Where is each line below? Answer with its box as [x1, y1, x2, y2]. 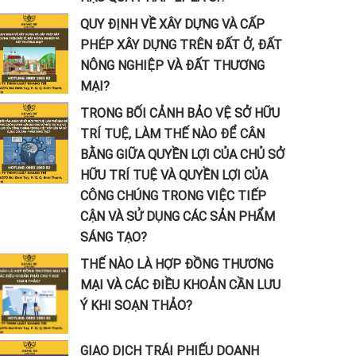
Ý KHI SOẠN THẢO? [79, 297, 192, 313]
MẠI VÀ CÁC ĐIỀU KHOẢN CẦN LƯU [79, 277, 281, 292]
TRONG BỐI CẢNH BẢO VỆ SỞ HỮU [79, 105, 280, 121]
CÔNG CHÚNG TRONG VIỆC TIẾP [79, 188, 266, 203]
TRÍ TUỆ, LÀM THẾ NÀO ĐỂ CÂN [79, 126, 265, 141]
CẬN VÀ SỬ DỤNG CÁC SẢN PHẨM [79, 208, 275, 224]
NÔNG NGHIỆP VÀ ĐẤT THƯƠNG [79, 57, 265, 73]
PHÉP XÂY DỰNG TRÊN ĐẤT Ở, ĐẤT [79, 37, 282, 52]
